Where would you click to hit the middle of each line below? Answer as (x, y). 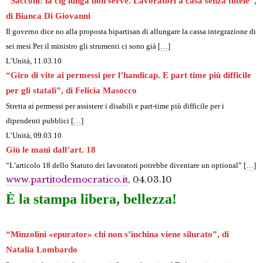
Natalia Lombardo (42, 250)
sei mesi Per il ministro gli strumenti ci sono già (82, 46)
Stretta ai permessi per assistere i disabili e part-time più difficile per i (115, 106)
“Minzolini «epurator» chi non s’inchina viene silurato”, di (117, 235)
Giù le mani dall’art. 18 (51, 150)
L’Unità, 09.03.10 (34, 136)
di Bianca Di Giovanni (48, 16)
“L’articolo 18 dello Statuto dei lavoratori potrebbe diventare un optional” (125, 166)
